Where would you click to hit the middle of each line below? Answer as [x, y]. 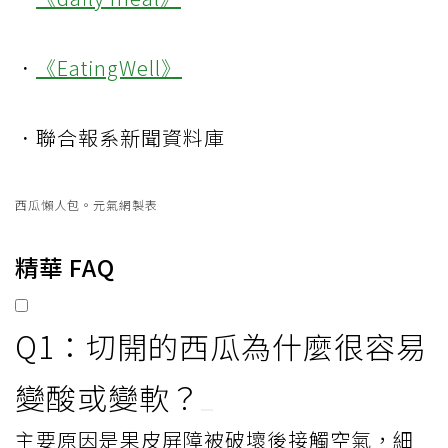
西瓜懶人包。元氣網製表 [86, 205]
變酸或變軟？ [108, 397]
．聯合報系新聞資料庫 [120, 138]
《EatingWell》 [109, 68]
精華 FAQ [65, 267]
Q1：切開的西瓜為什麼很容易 [221, 346]
